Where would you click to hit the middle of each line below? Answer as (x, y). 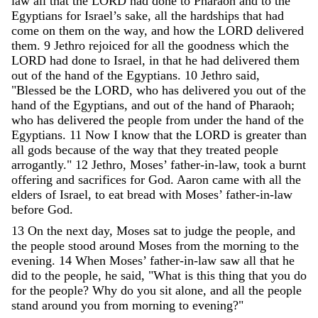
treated (225, 149)
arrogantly (37, 164)
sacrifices (102, 179)
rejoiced (109, 45)
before (28, 209)
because (76, 149)
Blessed (36, 90)
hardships (216, 15)
